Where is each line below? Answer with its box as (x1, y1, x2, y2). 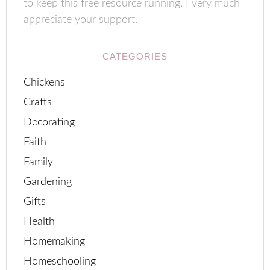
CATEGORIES (102, 51, 168, 61)
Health (24, 216, 55, 227)
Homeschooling (24, 256, 96, 267)
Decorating (24, 117, 75, 128)
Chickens (24, 77, 66, 88)
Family (24, 157, 54, 168)
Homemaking (24, 236, 86, 247)
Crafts (24, 97, 52, 108)
